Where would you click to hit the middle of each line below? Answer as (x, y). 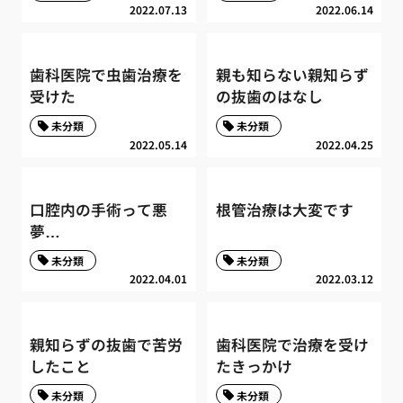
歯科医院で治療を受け (292, 344)
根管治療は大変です (284, 210)
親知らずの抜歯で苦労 (107, 344)
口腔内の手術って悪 (99, 210)
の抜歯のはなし (269, 97)
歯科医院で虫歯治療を (107, 75)
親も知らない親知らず (292, 75)
